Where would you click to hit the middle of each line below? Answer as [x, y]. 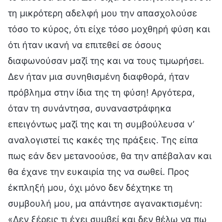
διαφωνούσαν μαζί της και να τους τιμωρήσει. [106, 60]
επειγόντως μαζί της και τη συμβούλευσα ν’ [101, 124]
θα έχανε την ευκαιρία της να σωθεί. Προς [99, 171]
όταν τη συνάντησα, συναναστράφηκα [90, 108]
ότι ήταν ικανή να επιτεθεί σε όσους [85, 45]
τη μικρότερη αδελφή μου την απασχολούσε [103, 13]
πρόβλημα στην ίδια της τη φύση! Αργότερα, [101, 92]
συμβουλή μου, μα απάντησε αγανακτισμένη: [105, 203]
